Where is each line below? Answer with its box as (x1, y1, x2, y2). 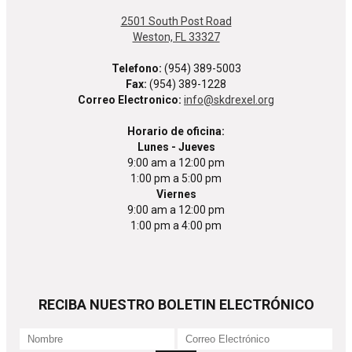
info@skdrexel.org (184, 93, 274, 106)
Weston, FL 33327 (132, 30, 220, 43)
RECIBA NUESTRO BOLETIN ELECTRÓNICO (38, 295, 314, 313)
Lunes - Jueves (137, 140, 215, 153)
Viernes (156, 187, 196, 200)
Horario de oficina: (127, 124, 225, 137)
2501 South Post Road (120, 14, 232, 27)
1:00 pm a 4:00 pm (130, 218, 222, 232)
